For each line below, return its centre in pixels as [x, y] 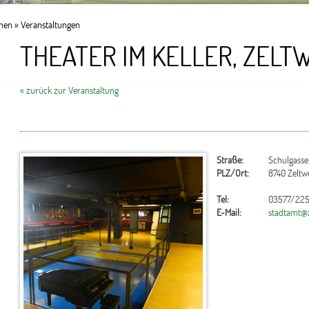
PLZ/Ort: [233, 173]
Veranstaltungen [50, 24]
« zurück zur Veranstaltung [69, 90]
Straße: [230, 160]
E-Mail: [229, 212]
